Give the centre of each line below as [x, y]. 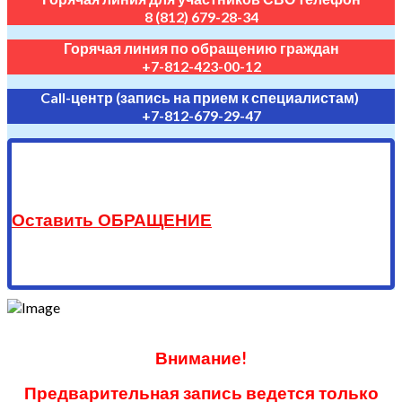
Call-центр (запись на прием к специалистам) [201, 97]
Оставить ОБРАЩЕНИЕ [112, 220]
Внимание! [201, 358]
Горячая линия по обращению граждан [201, 48]
